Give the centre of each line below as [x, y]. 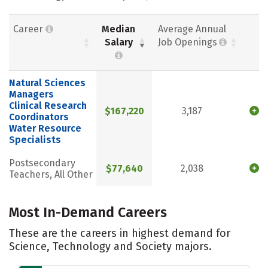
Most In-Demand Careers [88, 212]
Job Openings [187, 42]
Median [118, 29]
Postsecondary [42, 163]
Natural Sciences [47, 83]
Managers [31, 95]
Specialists [35, 140]
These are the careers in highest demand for [120, 233]
